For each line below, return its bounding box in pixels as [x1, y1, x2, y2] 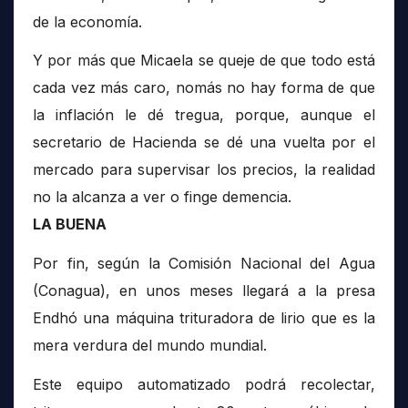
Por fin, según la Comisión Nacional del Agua [33, 254, 375, 273]
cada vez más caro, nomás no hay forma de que [33, 78, 375, 97]
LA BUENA [33, 215, 107, 234]
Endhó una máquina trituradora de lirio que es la [33, 309, 375, 328]
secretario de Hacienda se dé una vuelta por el [33, 133, 375, 152]
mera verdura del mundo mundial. [33, 336, 267, 355]
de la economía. [33, 12, 142, 31]
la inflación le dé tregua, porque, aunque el [33, 106, 375, 125]
